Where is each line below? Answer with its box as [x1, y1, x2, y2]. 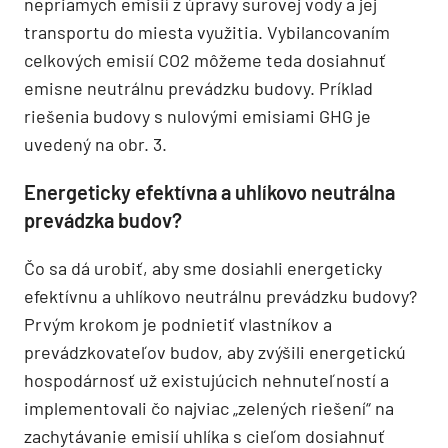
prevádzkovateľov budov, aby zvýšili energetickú [24, 340, 406, 363]
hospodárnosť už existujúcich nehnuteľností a [24, 368, 389, 391]
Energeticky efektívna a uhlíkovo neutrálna [24, 179, 395, 204]
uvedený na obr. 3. [24, 132, 167, 155]
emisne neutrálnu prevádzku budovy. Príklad [24, 76, 373, 99]
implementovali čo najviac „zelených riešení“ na [24, 396, 394, 419]
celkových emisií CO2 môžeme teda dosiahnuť [24, 48, 386, 71]
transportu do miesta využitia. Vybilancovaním [24, 20, 390, 43]
